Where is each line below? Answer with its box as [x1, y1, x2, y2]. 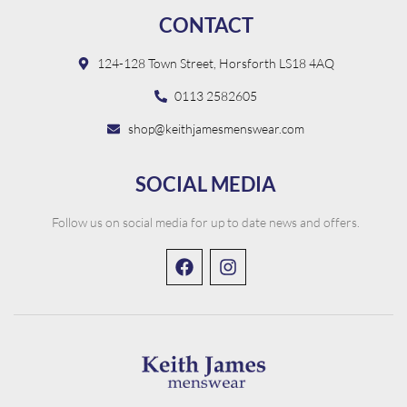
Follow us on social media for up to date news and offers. [52, 214, 360, 230]
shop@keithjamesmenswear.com [127, 121, 304, 136]
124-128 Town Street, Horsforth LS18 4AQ [97, 55, 335, 71]
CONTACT [158, 13, 253, 37]
